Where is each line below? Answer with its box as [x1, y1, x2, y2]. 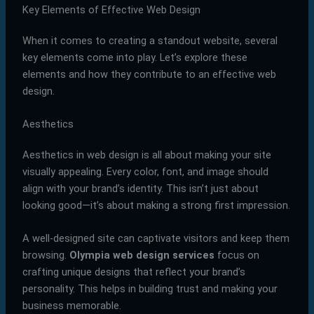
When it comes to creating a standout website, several [22, 34, 278, 47]
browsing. [22, 249, 69, 262]
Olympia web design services [69, 249, 214, 262]
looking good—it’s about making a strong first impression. [22, 198, 290, 212]
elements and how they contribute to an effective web [22, 67, 276, 81]
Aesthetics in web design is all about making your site [22, 148, 271, 161]
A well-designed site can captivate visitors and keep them [22, 232, 289, 245]
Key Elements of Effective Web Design [22, 3, 200, 16]
